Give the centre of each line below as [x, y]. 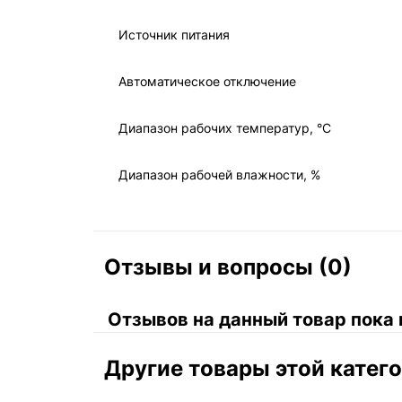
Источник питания [174, 35]
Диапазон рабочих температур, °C [225, 128]
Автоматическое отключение [207, 81]
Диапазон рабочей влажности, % [219, 175]
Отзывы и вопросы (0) [228, 267]
